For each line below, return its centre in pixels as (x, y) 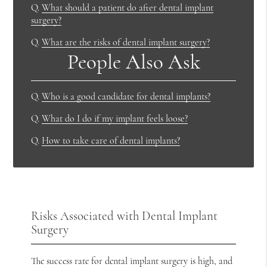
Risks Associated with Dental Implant (125, 216)
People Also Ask (133, 62)
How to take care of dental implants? (111, 141)
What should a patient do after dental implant (128, 7)
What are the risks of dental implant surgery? (126, 42)
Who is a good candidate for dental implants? (126, 97)
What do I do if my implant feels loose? (115, 119)
